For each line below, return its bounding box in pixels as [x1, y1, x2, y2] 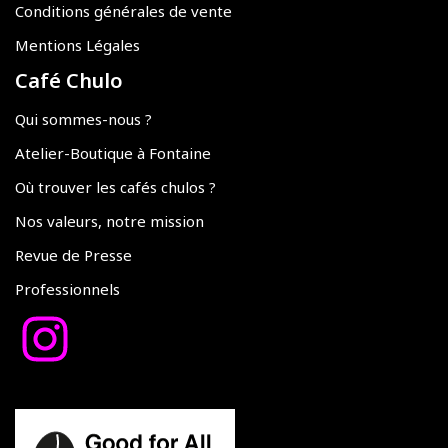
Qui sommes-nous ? [15, 109, 152, 130]
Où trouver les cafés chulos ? [15, 177, 216, 198]
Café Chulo [15, 67, 123, 95]
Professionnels [15, 279, 120, 300]
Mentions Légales [15, 35, 140, 56]
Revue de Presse [15, 245, 132, 266]
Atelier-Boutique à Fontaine [15, 143, 211, 164]
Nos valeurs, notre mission [15, 211, 204, 232]
